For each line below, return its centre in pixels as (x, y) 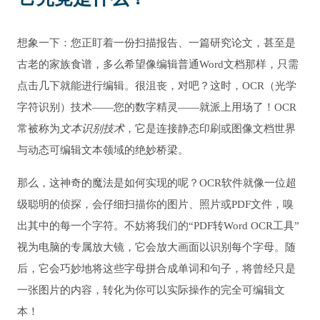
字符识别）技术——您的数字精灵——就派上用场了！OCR (157, 107)
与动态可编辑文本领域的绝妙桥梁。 (103, 150)
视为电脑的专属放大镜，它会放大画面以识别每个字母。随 (156, 247)
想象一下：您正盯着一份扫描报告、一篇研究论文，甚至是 (156, 43)
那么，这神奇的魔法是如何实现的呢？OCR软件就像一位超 (157, 183)
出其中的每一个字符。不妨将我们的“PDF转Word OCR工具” (158, 226)
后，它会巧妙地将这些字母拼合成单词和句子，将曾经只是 (156, 269)
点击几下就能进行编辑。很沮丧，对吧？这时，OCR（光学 (157, 86)
